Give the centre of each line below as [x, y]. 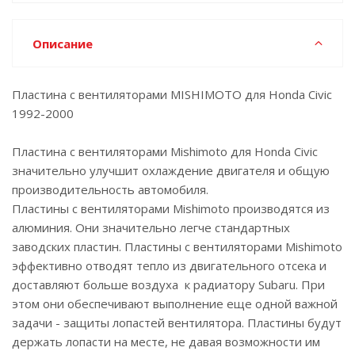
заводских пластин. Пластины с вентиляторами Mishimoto [177, 246]
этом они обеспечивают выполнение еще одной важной [175, 303]
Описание [63, 44]
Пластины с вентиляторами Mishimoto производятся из [171, 208]
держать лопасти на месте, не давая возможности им [166, 342]
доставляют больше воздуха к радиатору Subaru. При [168, 284]
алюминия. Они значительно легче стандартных [151, 227]
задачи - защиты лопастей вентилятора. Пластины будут [177, 323]
